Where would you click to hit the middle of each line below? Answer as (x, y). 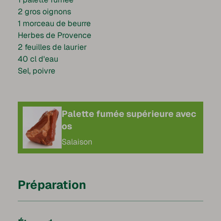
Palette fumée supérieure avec (129, 113)
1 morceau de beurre (54, 24)
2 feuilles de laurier (52, 47)
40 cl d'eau (38, 59)
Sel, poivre (37, 71)
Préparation (52, 185)
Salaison (77, 142)
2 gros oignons (44, 12)
